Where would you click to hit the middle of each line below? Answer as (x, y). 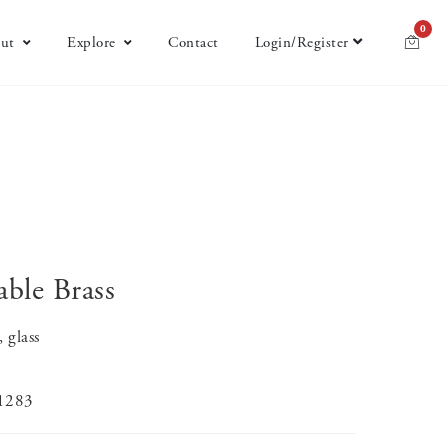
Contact (193, 42)
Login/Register (301, 42)
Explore (91, 42)
